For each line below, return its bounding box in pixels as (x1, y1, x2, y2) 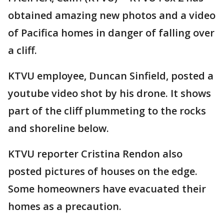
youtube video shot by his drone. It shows (8, 86, 211, 100)
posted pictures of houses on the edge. (8, 164, 197, 178)
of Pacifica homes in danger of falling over (8, 26, 214, 39)
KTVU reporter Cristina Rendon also (8, 147, 182, 160)
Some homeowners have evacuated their (8, 182, 206, 195)
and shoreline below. (8, 121, 109, 135)
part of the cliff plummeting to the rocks (8, 104, 206, 117)
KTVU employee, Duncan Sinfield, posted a (8, 69, 213, 82)
